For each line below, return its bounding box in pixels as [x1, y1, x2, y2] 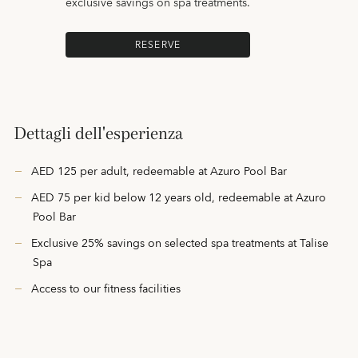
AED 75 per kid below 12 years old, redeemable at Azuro [31, 189, 326, 208]
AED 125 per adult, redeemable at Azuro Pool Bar [31, 162, 287, 181]
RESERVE [134, 36, 181, 54]
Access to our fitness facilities [31, 280, 181, 299]
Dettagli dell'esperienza [14, 123, 183, 144]
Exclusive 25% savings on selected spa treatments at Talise [31, 234, 328, 253]
